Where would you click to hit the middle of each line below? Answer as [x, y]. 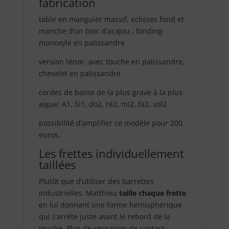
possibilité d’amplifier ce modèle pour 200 [110, 123]
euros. [49, 134]
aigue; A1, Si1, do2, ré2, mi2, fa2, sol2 [102, 104]
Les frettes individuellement [111, 153]
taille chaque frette [152, 193]
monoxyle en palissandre [82, 42]
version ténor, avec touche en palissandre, [111, 61]
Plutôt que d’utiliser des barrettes [96, 181]
